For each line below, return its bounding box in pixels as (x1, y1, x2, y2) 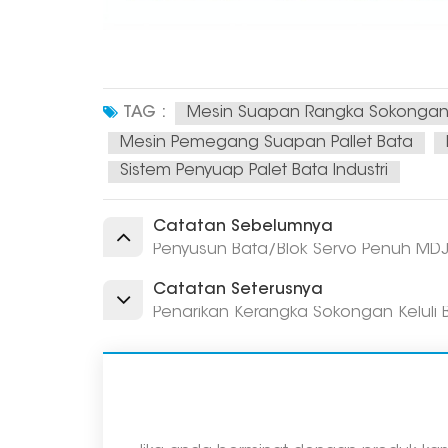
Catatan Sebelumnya (153, 219, 334, 236)
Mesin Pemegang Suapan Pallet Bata (120, 134, 414, 151)
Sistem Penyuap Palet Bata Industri (120, 163, 389, 180)
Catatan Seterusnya (153, 282, 324, 299)
